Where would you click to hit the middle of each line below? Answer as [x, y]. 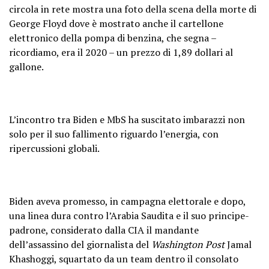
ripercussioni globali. [54, 148]
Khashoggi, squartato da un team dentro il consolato [124, 258]
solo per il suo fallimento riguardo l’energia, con [114, 134]
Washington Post [188, 244]
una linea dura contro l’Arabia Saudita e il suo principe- [129, 215]
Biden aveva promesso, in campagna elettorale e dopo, [127, 201]
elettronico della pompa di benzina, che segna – [113, 38]
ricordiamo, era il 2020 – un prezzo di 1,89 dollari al [121, 52]
